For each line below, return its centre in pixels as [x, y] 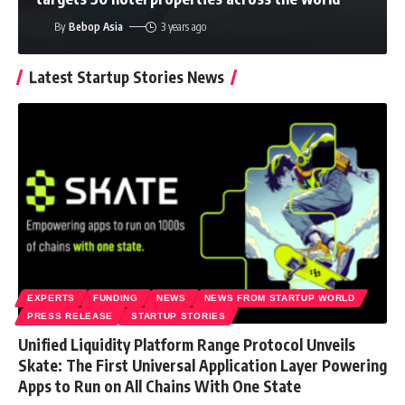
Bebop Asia [96, 26]
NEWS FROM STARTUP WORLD [279, 298]
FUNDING [115, 298]
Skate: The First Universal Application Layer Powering [202, 366]
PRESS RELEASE [71, 316]
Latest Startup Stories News [127, 76]
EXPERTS [51, 298]
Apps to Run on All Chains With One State [160, 386]
